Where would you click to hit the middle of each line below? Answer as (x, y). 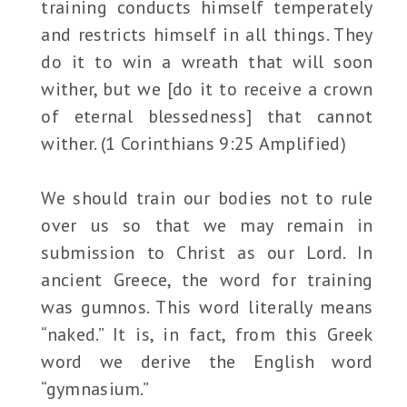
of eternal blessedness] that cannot (207, 117)
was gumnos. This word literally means (207, 308)
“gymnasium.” (95, 389)
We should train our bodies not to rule (207, 199)
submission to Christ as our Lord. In (207, 253)
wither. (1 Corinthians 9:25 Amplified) (194, 144)
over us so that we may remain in (207, 226)
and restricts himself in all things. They (207, 35)
